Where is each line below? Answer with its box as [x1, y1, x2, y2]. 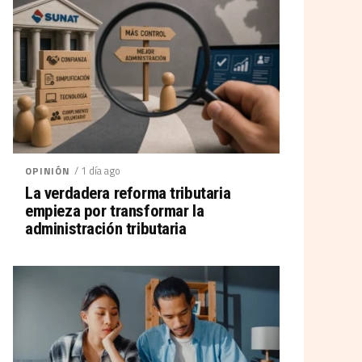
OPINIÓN [25, 163, 70, 179]
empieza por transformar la [25, 201, 204, 221]
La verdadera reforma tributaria [25, 183, 231, 203]
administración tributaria [25, 219, 187, 238]
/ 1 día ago [74, 162, 120, 179]
